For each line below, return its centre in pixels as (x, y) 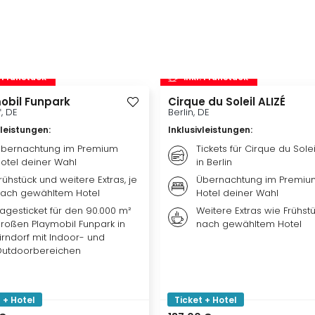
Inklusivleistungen (209, 129)
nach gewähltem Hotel (249, 224)
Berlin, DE (189, 112)
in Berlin (214, 162)
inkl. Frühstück (216, 77)
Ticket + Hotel (206, 300)
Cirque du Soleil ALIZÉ (227, 101)
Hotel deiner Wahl (237, 193)
